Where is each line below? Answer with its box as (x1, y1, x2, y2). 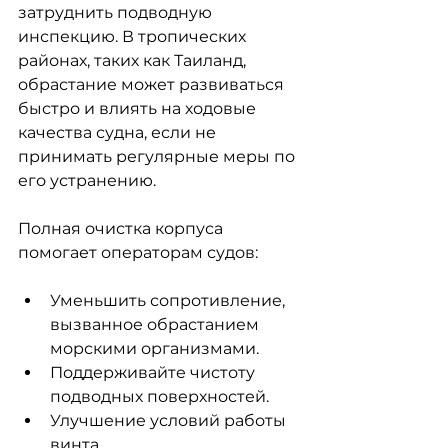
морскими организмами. (50, 339, 259, 358)
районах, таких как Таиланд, (18, 51, 250, 70)
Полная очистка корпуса (18, 219, 227, 238)
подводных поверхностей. (50, 387, 269, 406)
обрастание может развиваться (18, 75, 288, 94)
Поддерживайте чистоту (50, 363, 259, 382)
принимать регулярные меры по (18, 147, 299, 166)
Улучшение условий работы (50, 411, 290, 430)
